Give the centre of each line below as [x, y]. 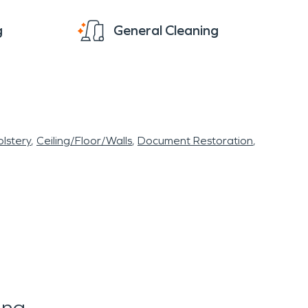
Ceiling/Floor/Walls [84, 141]
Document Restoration [195, 141]
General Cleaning [166, 30]
